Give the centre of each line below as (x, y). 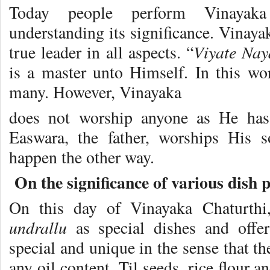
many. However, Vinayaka (95, 92)
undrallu (42, 228)
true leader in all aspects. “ (101, 52)
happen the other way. (82, 157)
